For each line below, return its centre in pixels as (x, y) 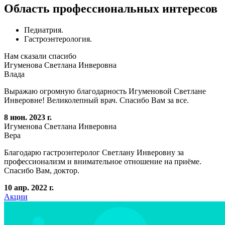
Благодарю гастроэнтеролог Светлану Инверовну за (94, 152)
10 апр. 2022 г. (29, 187)
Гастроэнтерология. (58, 39)
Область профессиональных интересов (111, 8)
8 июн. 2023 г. (28, 117)
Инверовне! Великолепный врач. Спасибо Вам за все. (96, 100)
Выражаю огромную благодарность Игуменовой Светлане (105, 91)
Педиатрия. (44, 30)
